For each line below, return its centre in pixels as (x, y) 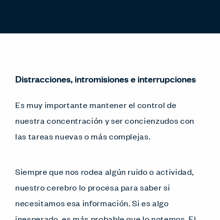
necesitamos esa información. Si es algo (92, 203)
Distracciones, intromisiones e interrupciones (106, 78)
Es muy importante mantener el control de (96, 104)
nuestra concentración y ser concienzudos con (105, 120)
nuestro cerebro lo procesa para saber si (93, 187)
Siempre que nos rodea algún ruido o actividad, (105, 171)
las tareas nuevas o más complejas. (83, 136)
